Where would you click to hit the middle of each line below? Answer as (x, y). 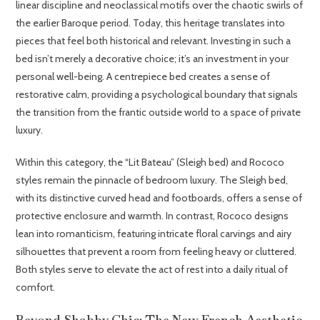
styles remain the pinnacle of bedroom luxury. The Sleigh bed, (152, 180)
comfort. (36, 287)
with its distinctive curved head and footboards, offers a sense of (159, 198)
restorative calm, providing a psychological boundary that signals (157, 95)
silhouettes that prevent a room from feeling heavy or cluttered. (156, 252)
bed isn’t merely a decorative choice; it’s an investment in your (152, 59)
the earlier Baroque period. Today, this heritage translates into (151, 23)
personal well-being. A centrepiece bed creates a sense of (143, 77)
